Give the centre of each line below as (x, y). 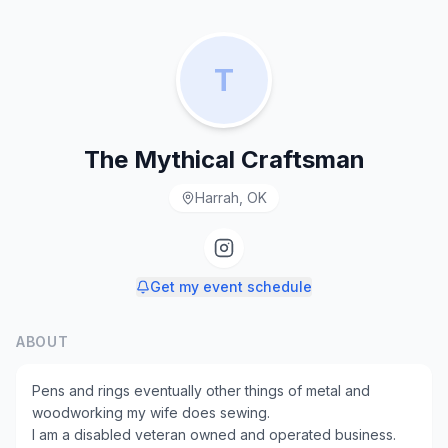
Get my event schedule (231, 286)
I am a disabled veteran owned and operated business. (214, 434)
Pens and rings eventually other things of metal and (201, 390)
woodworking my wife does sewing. (151, 412)
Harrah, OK (231, 197)
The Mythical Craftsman (224, 159)
